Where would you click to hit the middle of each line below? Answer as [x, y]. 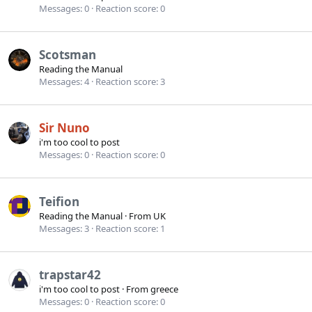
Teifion [59, 201]
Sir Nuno [64, 128]
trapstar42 [70, 274]
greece [164, 289]
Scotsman [68, 54]
